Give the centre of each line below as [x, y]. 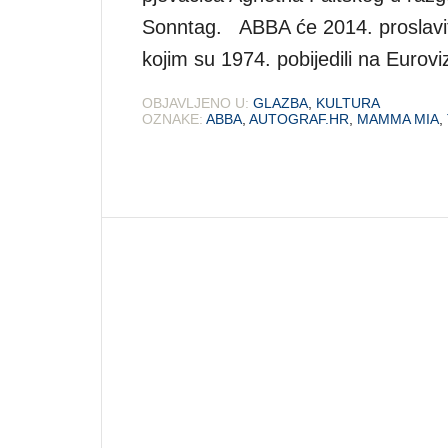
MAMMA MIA [398, 118]
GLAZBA [280, 102]
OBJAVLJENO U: [195, 102]
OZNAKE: [172, 118]
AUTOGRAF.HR [299, 118]
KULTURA [348, 102]
